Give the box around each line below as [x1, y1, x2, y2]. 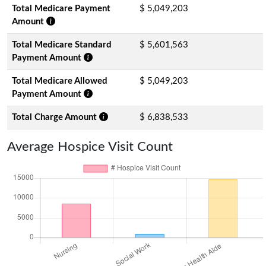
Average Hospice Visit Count [7, 140, 173, 153]
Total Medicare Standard [12, 40, 112, 49]
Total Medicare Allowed [12, 76, 107, 85]
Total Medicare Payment [12, 4, 110, 13]
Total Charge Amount [12, 112, 99, 122]
